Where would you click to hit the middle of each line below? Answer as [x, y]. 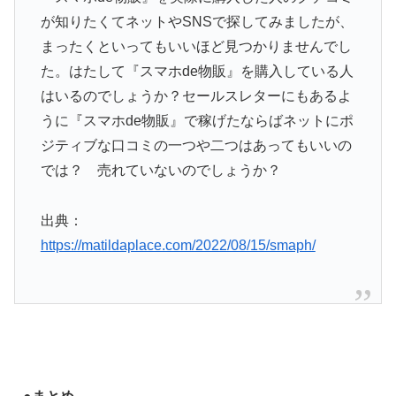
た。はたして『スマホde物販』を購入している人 [197, 72]
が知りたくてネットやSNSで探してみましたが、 [197, 22]
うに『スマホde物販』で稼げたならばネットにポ [197, 121]
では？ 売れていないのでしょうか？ [160, 171]
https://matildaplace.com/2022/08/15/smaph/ [178, 245]
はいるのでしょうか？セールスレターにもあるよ [196, 96]
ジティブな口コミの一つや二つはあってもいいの [196, 146]
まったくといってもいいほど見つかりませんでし [196, 47]
